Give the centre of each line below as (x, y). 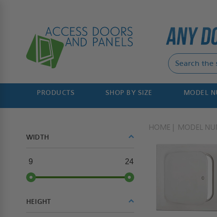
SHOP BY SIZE (129, 93)
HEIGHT (39, 202)
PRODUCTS (56, 93)
